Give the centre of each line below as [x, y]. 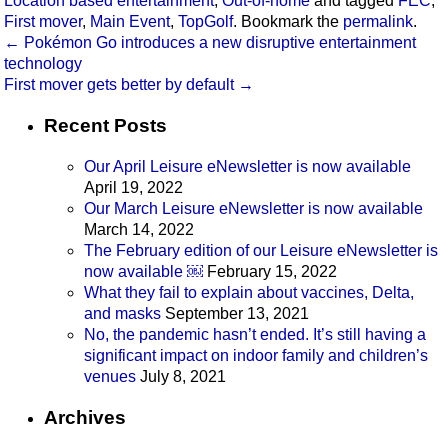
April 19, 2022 [133, 188]
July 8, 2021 [183, 377]
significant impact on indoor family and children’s [256, 356]
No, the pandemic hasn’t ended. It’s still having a [255, 335]
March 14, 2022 [139, 230]
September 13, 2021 [237, 314]
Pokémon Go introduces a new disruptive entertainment [218, 43]
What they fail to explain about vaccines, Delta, [249, 293]
